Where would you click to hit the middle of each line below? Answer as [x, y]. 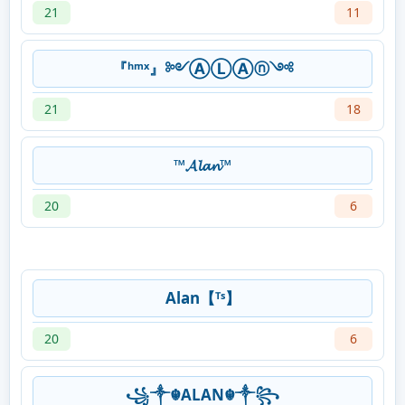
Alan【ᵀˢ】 [202, 298]
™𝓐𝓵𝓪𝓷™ [202, 165]
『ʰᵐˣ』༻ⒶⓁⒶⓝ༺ [202, 69]
